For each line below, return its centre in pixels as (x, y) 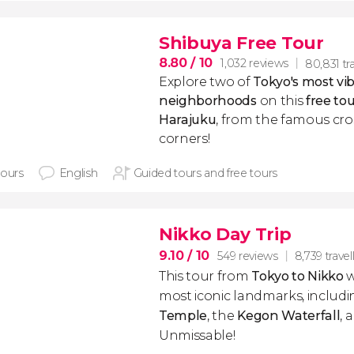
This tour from (205, 276)
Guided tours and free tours (205, 173)
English (78, 173)
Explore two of (206, 82)
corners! (185, 139)
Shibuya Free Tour (241, 43)
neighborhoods (208, 101)
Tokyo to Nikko (298, 276)
